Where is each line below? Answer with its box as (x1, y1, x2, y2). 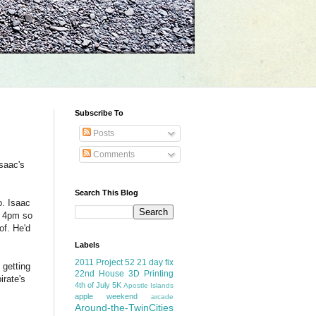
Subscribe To (75, 109, 123, 117)
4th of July (75, 281, 110, 289)
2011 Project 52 (75, 257, 135, 267)
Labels (75, 241, 99, 249)
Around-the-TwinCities (75, 302, 174, 313)
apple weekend (75, 292, 138, 300)
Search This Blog (75, 188, 138, 197)
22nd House (75, 269, 124, 279)
